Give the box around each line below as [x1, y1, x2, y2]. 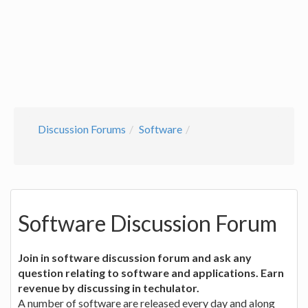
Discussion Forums [38, 122, 126, 135]
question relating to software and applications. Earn [18, 265, 284, 279]
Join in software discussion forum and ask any [18, 250, 252, 264]
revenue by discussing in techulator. [18, 280, 199, 294]
